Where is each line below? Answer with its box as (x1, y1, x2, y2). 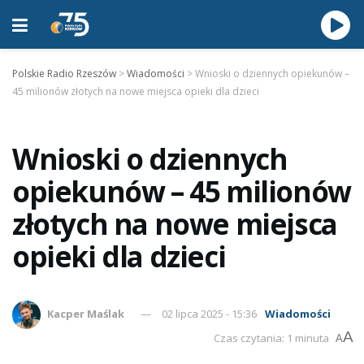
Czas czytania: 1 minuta (214, 331, 329, 345)
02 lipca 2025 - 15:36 (162, 305, 258, 321)
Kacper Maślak (47, 305, 125, 321)
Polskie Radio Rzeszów (12, 67, 116, 80)
